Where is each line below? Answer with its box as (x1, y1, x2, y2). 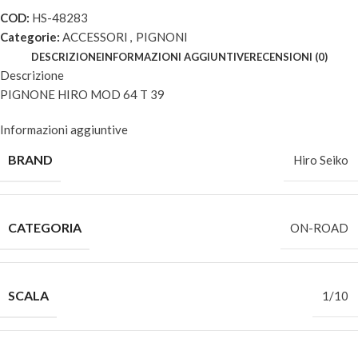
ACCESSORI (62, 30, 128, 44)
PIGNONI (136, 30, 188, 44)
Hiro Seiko (293, 153, 348, 167)
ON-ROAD (290, 221, 348, 235)
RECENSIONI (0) (249, 50, 328, 63)
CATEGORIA (8, 220, 82, 235)
